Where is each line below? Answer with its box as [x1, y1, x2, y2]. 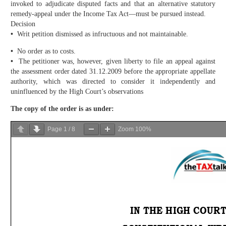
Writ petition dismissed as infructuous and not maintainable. [15, 30, 188, 38]
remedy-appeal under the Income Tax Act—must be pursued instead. [11, 10, 206, 18]
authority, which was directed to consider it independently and [11, 78, 215, 86]
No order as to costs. [17, 47, 76, 55]
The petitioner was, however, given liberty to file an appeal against [16, 58, 215, 66]
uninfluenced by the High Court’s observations [11, 88, 143, 96]
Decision [11, 20, 35, 28]
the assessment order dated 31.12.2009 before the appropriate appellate [11, 68, 215, 76]
